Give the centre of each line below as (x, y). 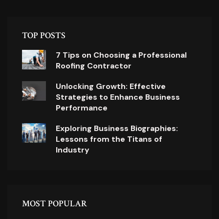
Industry (73, 150)
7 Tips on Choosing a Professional (121, 55)
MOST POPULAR (55, 204)
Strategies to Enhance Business (118, 97)
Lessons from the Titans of (109, 139)
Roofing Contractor (94, 66)
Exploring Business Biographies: (117, 128)
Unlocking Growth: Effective (111, 86)
